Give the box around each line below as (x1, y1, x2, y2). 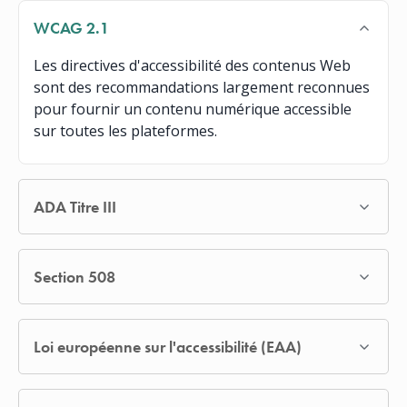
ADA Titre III (34, 195, 116, 217)
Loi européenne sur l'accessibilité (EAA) (34, 335, 302, 357)
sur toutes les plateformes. (34, 120, 217, 141)
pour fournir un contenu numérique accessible (34, 98, 352, 119)
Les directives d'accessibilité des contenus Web (34, 55, 351, 75)
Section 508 (34, 265, 115, 287)
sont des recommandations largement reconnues (34, 76, 370, 97)
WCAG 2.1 (34, 16, 109, 38)
